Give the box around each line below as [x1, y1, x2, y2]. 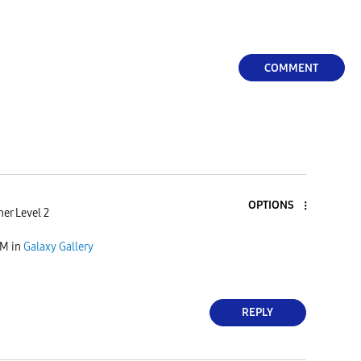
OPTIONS [247, 198, 294, 213]
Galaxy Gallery [23, 240, 93, 255]
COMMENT [264, 60, 318, 75]
